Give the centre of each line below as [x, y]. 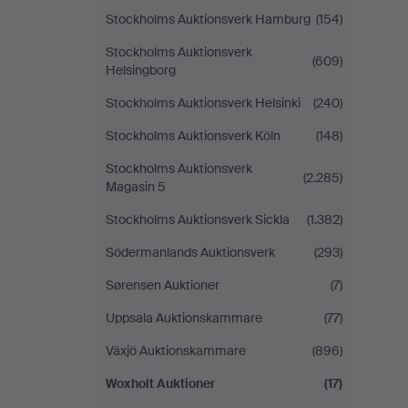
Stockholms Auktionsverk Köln [193, 136]
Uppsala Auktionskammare [184, 318]
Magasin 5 [136, 187]
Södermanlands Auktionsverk [190, 252]
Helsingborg [141, 70]
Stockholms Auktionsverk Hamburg [208, 19]
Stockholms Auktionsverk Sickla [198, 219]
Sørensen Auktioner [163, 285]
